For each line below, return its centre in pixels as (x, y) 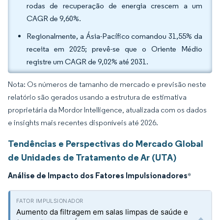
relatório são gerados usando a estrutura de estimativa (97, 97)
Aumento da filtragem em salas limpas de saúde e (102, 212)
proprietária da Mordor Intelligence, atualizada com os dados (107, 110)
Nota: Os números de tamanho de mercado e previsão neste (107, 84)
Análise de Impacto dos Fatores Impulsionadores (98, 175)
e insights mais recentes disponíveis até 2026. (83, 123)
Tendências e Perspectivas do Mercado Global (106, 143)
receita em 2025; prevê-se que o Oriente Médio (114, 49)
